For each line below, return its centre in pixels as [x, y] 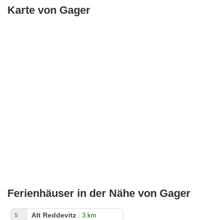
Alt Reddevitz [54, 215]
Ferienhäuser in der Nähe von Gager [99, 193]
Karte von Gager [49, 10]
